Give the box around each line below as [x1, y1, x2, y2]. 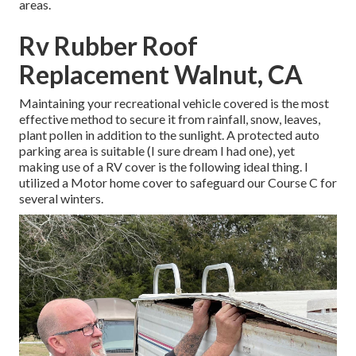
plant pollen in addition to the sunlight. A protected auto [19, 127, 319, 143]
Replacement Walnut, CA [19, 59, 303, 91]
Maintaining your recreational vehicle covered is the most [19, 95, 329, 111]
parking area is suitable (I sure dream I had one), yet [19, 143, 295, 159]
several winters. [19, 191, 103, 207]
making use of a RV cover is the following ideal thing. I [19, 159, 308, 175]
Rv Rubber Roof [19, 30, 198, 62]
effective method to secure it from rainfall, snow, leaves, [19, 111, 320, 127]
